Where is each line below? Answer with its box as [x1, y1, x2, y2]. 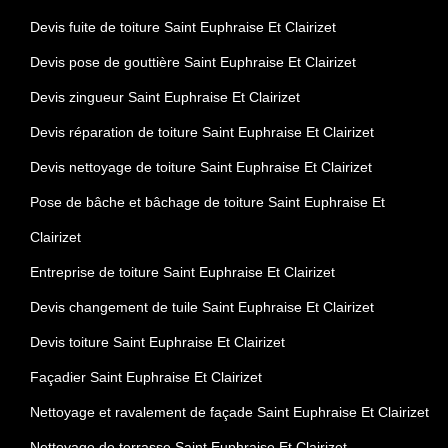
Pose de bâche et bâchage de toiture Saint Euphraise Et [30, 193, 385, 210]
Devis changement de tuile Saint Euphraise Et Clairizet [30, 298, 374, 315]
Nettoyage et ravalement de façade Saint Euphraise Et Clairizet [30, 403, 429, 420]
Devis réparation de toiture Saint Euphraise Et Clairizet [30, 123, 374, 140]
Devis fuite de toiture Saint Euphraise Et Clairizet [30, 18, 336, 35]
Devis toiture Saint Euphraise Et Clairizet [30, 333, 285, 350]
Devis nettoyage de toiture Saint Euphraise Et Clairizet [30, 158, 372, 175]
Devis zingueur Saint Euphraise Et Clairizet [30, 88, 300, 105]
